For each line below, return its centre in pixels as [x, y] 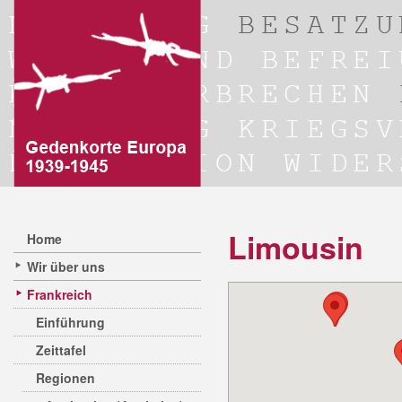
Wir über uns [66, 267]
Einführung [70, 322]
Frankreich [60, 294]
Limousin [296, 247]
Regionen [66, 378]
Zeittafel [61, 350]
